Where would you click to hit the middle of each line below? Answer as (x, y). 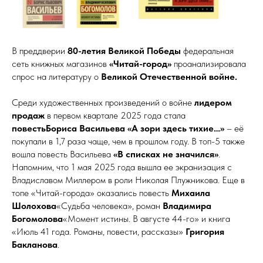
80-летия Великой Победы (125, 51)
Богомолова (37, 219)
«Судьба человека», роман (108, 206)
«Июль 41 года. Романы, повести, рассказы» (99, 232)
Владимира (186, 206)
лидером (212, 103)
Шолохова (34, 206)
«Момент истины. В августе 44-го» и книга (146, 219)
